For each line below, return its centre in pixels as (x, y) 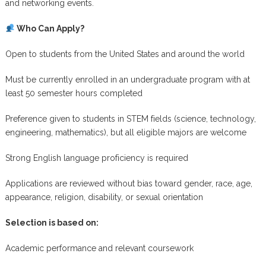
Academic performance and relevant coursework (99, 248)
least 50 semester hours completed (74, 93)
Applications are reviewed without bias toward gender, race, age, (129, 183)
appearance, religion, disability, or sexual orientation (104, 197)
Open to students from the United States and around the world (125, 54)
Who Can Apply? (49, 28)
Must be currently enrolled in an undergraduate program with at (127, 80)
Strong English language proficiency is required (96, 158)
